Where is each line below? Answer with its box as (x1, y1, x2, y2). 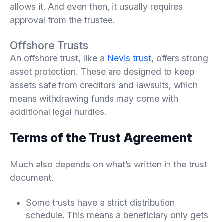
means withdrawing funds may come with (10, 93, 178, 104)
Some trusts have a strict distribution (26, 197, 175, 208)
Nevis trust (107, 53, 151, 63)
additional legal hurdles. (10, 106, 106, 117)
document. (10, 172, 53, 183)
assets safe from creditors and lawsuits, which (10, 79, 198, 90)
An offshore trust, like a (10, 53, 107, 63)
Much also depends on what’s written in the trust (10, 159, 207, 169)
